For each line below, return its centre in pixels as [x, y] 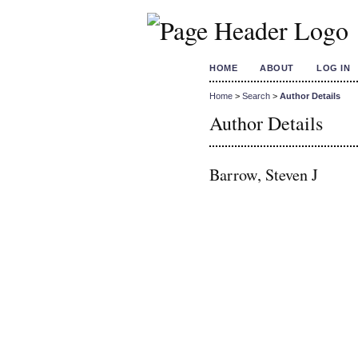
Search [256, 96]
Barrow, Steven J [264, 174]
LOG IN [334, 68]
